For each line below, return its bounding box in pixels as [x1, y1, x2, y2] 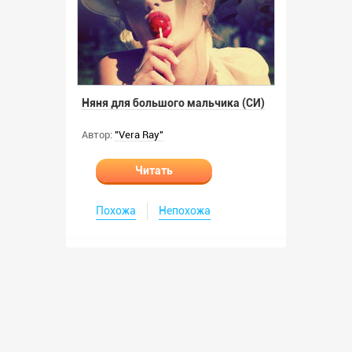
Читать [135, 164, 173, 177]
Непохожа [159, 204, 211, 217]
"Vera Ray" [115, 129, 163, 141]
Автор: [82, 129, 112, 141]
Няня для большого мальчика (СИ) [82, 97, 265, 109]
